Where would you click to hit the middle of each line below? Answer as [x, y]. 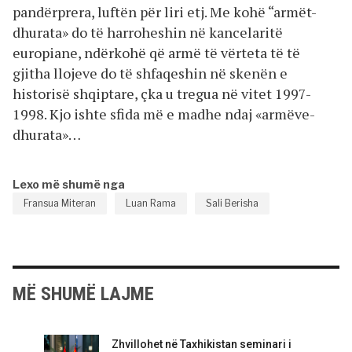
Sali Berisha [232, 203]
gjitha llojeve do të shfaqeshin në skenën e [150, 73]
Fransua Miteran [60, 203]
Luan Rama [151, 203]
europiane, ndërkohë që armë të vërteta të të [156, 52]
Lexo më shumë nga [69, 184]
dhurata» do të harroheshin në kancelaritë [148, 32]
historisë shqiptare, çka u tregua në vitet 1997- [162, 93]
